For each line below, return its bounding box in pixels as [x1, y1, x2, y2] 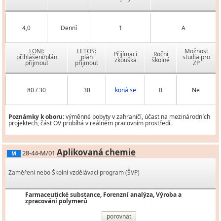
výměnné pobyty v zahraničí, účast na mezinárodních [64, 112, 210, 121]
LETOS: [77, 47, 96, 56]
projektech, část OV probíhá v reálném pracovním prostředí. [8, 119, 172, 128]
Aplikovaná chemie [57, 147, 136, 158]
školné [151, 56, 170, 65]
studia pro [182, 53, 210, 62]
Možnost [184, 47, 208, 56]
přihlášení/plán [16, 53, 57, 62]
